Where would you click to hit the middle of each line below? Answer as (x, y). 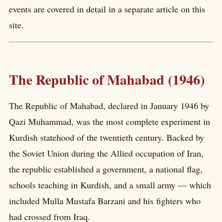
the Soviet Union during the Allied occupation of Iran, (106, 153)
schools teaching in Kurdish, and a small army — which (110, 185)
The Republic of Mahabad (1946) (107, 80)
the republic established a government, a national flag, (106, 169)
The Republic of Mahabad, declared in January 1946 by (109, 105)
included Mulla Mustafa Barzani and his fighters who (105, 200)
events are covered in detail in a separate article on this (107, 9)
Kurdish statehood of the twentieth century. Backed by (107, 137)
